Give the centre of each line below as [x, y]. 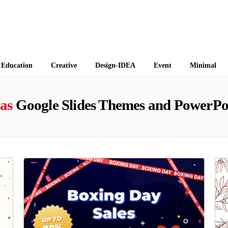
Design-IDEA [115, 65]
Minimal [203, 65]
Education [17, 65]
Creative [64, 65]
